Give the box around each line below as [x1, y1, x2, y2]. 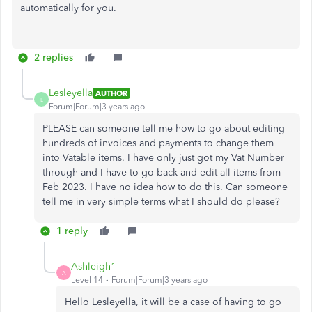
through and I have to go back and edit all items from [42, 166, 281, 178]
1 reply [56, 225, 88, 237]
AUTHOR [95, 88, 127, 98]
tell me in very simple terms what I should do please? [42, 196, 280, 208]
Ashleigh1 [71, 260, 116, 272]
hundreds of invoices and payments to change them [42, 137, 274, 149]
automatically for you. [20, 2, 119, 14]
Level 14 [71, 275, 103, 285]
